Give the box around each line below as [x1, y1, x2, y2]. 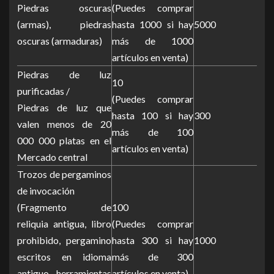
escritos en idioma [17, 250, 111, 262]
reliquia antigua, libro [17, 217, 111, 229]
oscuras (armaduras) [17, 34, 102, 46]
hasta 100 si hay [112, 109, 193, 121]
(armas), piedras [17, 18, 111, 30]
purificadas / [17, 84, 70, 97]
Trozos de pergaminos [17, 168, 111, 180]
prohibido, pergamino [17, 234, 111, 246]
